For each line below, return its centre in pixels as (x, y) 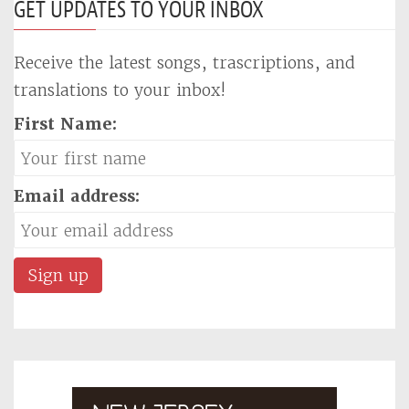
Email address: (77, 196)
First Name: (65, 124)
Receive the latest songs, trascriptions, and (184, 63)
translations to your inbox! (120, 90)
